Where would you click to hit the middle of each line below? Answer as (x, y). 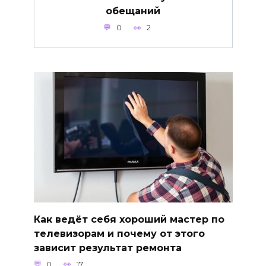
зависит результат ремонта (107, 248)
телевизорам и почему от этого (119, 233)
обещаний (133, 11)
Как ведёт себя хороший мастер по (129, 219)
